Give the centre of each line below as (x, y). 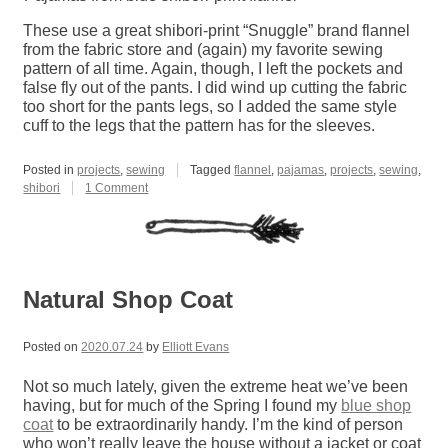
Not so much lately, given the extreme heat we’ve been (216, 386)
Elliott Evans (196, 346)
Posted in (50, 169)
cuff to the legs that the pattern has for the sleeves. (199, 125)
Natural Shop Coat (128, 299)
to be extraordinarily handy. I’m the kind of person (228, 424)
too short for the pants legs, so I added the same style (210, 106)
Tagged (212, 169)
